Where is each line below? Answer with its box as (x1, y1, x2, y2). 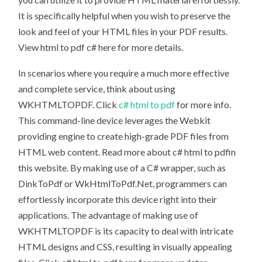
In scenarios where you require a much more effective (18, 67, 230, 79)
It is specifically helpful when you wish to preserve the (18, 9, 231, 21)
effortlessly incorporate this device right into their (18, 194, 218, 205)
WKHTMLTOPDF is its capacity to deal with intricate (18, 225, 234, 237)
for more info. (177, 99, 232, 111)
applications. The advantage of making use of (18, 209, 199, 221)
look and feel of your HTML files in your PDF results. (18, 25, 228, 37)
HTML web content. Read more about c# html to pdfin (18, 146, 236, 158)
